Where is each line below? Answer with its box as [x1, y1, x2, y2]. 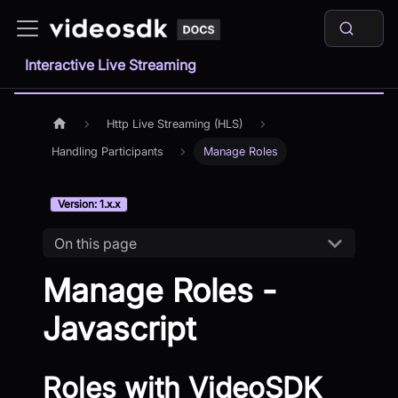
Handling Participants [52, 145, 164, 159]
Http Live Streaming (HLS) [107, 117, 243, 131]
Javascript [43, 309, 196, 349]
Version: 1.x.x [58, 197, 120, 211]
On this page [53, 234, 137, 252]
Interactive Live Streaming [25, 56, 196, 74]
